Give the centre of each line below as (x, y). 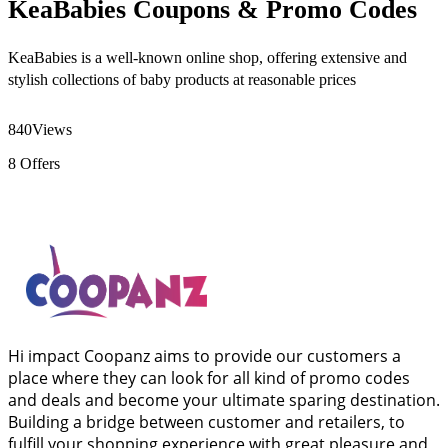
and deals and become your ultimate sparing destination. (224, 399)
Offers (38, 163)
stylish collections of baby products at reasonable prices (182, 79)
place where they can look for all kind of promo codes (209, 377)
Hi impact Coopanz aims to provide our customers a (204, 355)
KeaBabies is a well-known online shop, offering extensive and (207, 57)
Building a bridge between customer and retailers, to (206, 421)
